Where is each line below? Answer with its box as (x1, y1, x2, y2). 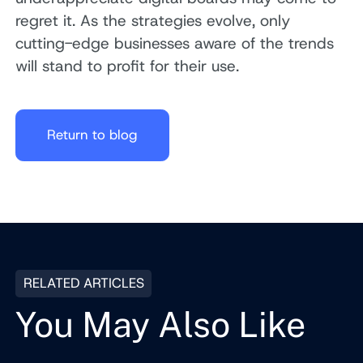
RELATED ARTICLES (23, 274, 144, 293)
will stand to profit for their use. (15, 56, 240, 77)
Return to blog (47, 126, 138, 144)
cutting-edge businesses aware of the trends (15, 33, 335, 54)
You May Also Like (15, 303, 306, 345)
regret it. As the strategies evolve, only (15, 11, 291, 32)
